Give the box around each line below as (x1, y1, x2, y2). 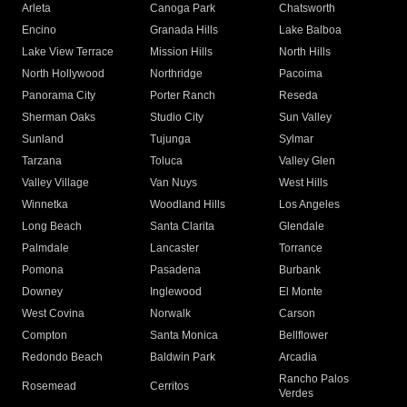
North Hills (278, 45, 331, 59)
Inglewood (150, 285, 203, 299)
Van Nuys (150, 176, 198, 190)
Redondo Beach (22, 351, 103, 364)
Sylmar (278, 133, 313, 146)
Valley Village (22, 176, 89, 190)
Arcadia (278, 351, 317, 364)
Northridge (150, 67, 203, 81)
